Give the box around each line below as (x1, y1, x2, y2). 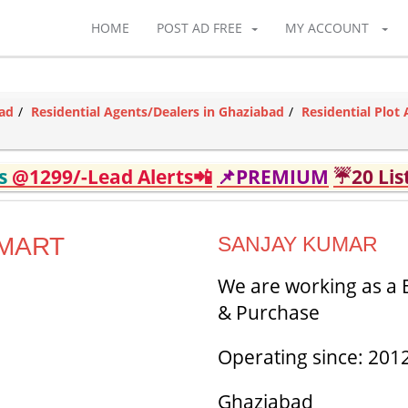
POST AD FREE (157, 19, 242, 36)
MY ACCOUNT (285, 19, 369, 36)
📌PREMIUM (217, 164, 329, 189)
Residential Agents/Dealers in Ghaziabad (31, 103, 284, 120)
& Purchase (218, 300, 320, 325)
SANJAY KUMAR (218, 232, 378, 256)
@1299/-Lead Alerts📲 (12, 164, 212, 189)
